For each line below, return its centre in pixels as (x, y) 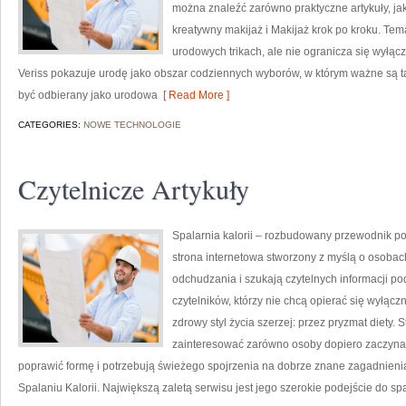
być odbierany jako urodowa (88, 95)
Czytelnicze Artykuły (134, 188)
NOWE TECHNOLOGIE (132, 125)
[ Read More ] (193, 95)
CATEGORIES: (51, 125)
